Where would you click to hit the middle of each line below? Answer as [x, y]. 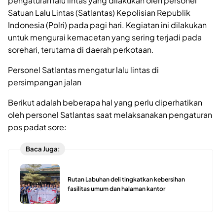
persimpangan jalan [45, 82]
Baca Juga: [43, 149]
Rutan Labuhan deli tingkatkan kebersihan [126, 180]
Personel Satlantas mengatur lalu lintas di [83, 70]
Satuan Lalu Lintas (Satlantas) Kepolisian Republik [99, 12]
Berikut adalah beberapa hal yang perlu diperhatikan [105, 102]
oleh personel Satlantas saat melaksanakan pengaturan [110, 114]
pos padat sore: [37, 127]
